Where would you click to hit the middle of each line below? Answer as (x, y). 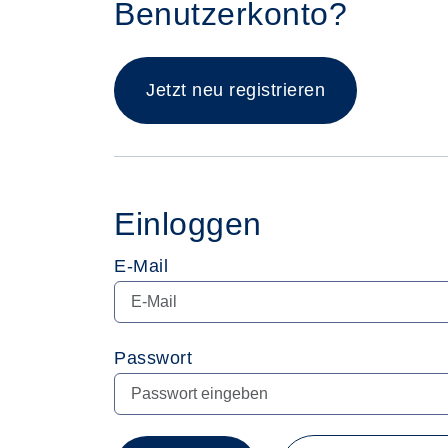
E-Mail (141, 266)
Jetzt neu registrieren (235, 90)
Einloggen (188, 224)
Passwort (153, 358)
